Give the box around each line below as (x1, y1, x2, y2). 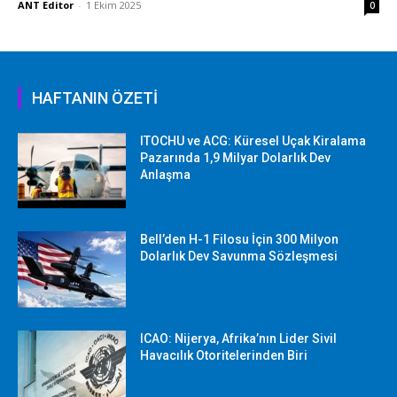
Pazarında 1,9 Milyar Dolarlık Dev (140, 150, 331, 165)
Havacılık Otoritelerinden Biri (140, 347, 308, 362)
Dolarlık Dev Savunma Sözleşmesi (140, 249, 339, 264)
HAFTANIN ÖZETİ (32, 88, 158, 107)
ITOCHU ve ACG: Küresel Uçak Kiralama (140, 133, 367, 148)
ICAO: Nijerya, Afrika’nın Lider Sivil (140, 331, 338, 346)
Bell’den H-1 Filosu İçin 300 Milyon (140, 232, 339, 247)
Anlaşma (140, 167, 191, 182)
